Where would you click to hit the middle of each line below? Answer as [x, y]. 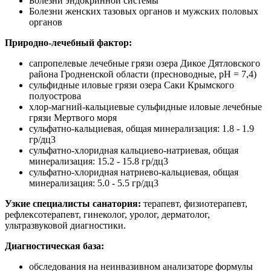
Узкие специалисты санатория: [74, 203]
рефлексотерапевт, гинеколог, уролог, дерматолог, [107, 214]
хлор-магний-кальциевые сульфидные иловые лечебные [145, 106]
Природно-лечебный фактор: [68, 42]
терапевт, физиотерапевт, [195, 203]
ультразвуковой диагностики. [65, 225]
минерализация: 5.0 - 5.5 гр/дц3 [94, 183]
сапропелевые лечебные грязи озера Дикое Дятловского [145, 63]
